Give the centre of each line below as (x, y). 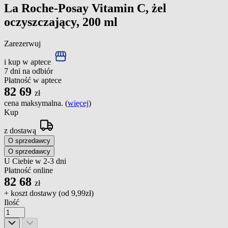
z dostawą (21, 130)
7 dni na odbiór (28, 71)
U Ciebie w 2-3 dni (35, 161)
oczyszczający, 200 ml (61, 22)
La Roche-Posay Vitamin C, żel (85, 8)
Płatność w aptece (33, 80)
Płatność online (28, 170)
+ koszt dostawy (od (38, 193)
